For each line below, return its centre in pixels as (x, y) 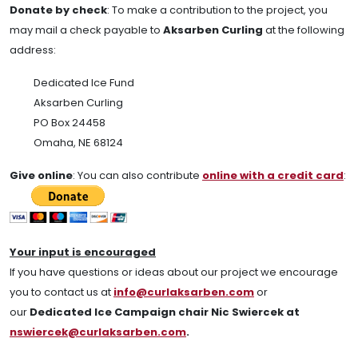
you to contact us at (62, 292)
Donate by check (58, 10)
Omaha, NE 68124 (78, 142)
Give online (41, 175)
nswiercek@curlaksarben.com (98, 332)
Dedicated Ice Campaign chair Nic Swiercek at (165, 312)
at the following (304, 30)
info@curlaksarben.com (184, 292)
